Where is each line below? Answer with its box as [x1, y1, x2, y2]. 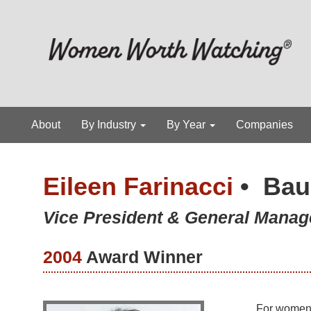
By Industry [81, 119, 139, 131]
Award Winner [82, 247, 203, 267]
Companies [236, 119, 293, 131]
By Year [167, 119, 208, 131]
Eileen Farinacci [43, 172, 240, 201]
